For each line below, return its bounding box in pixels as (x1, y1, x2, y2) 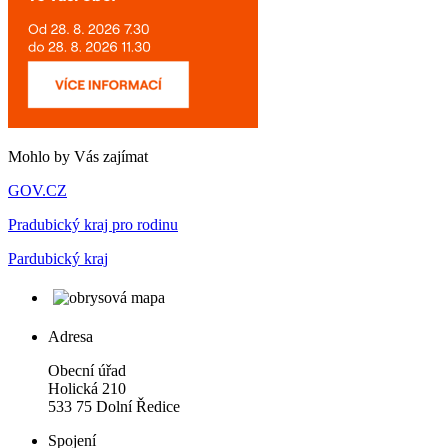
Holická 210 (48, 380, 126, 398)
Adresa (48, 328, 93, 346)
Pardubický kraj (8, 250, 108, 268)
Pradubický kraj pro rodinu (8, 216, 178, 234)
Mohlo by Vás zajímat (8, 148, 148, 166)
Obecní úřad (48, 362, 126, 380)
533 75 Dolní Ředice (48, 398, 180, 416)
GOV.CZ (8, 182, 67, 200)
